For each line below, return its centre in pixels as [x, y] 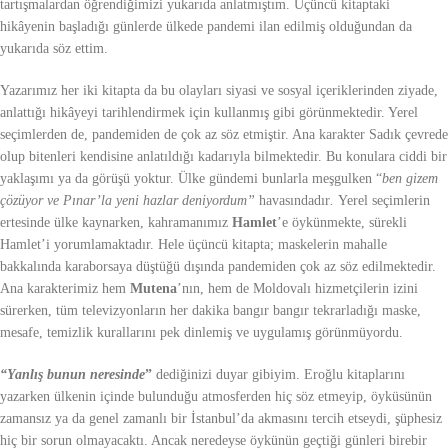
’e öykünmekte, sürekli [342, 223]
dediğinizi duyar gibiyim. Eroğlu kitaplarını [278, 375]
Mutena [153, 289]
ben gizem [410, 179]
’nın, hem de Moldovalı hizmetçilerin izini [297, 289]
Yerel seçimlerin [384, 201]
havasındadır [294, 201]
